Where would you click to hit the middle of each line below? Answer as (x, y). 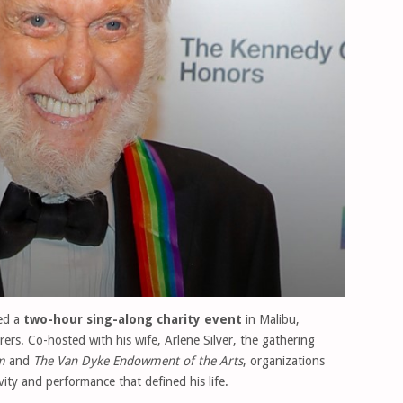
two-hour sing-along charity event (133, 319)
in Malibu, (271, 319)
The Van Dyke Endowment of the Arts (138, 360)
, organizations (284, 360)
